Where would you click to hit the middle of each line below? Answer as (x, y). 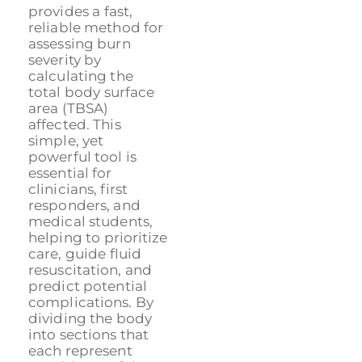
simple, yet (66, 140)
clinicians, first (78, 189)
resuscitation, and (90, 269)
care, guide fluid (85, 253)
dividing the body (90, 318)
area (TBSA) (69, 108)
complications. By (91, 302)
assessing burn (80, 43)
